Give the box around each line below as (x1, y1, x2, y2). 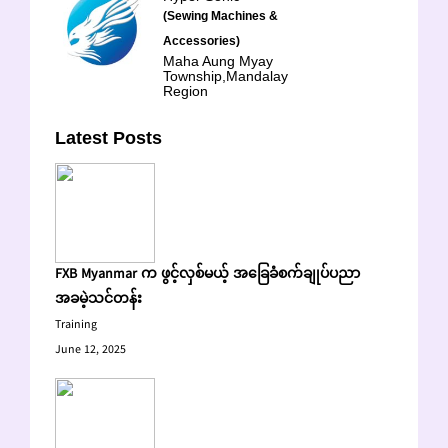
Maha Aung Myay (163, 53, 273, 69)
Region (163, 83, 208, 99)
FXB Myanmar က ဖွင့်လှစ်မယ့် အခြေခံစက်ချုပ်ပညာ (55, 263, 360, 287)
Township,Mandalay (163, 68, 288, 84)
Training (55, 315, 97, 336)
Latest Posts (55, 128, 162, 148)
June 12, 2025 (55, 340, 126, 361)
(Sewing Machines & (163, 9, 278, 23)
